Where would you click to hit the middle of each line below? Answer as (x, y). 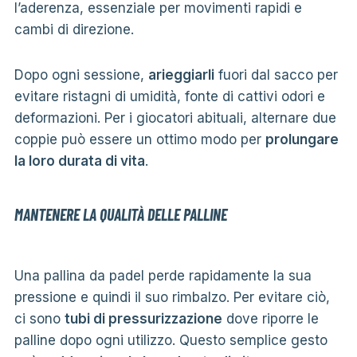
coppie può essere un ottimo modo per (139, 139)
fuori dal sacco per (276, 75)
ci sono (39, 318)
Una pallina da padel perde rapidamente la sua (163, 275)
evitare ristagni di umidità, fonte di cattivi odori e (169, 96)
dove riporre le (270, 318)
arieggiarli (181, 75)
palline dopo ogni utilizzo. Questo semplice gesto (171, 340)
